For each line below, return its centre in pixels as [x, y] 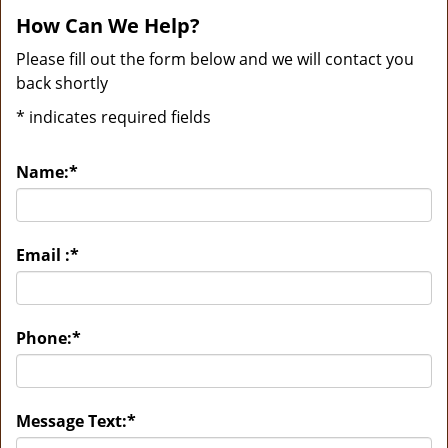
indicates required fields [118, 117]
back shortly [62, 83]
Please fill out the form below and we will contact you [215, 59]
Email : [43, 255]
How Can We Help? [108, 25]
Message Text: [71, 421]
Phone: [44, 338]
